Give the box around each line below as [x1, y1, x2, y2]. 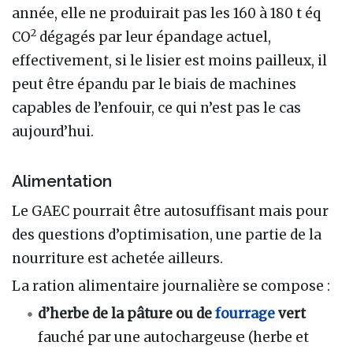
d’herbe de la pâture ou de [38, 304, 216, 322]
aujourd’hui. [12, 122, 94, 140]
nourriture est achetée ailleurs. [12, 249, 223, 267]
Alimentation [12, 170, 112, 191]
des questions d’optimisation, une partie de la [12, 225, 321, 243]
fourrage [215, 304, 276, 322]
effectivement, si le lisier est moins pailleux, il [12, 51, 327, 69]
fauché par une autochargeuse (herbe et [38, 328, 310, 346]
